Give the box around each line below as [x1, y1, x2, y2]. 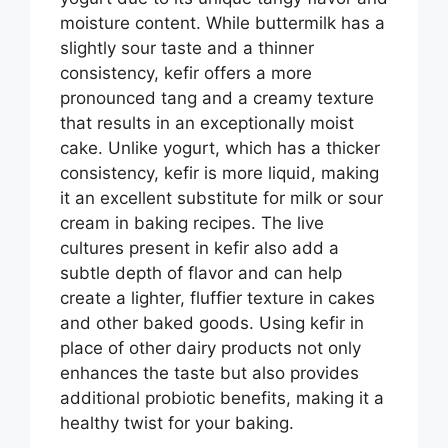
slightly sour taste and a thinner [60, 37, 314, 58]
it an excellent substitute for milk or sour [60, 187, 383, 208]
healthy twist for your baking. [60, 412, 294, 433]
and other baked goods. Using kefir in [60, 312, 364, 333]
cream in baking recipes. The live [60, 212, 324, 233]
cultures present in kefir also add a [60, 237, 339, 258]
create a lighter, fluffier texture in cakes [60, 287, 375, 308]
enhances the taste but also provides [60, 362, 359, 383]
